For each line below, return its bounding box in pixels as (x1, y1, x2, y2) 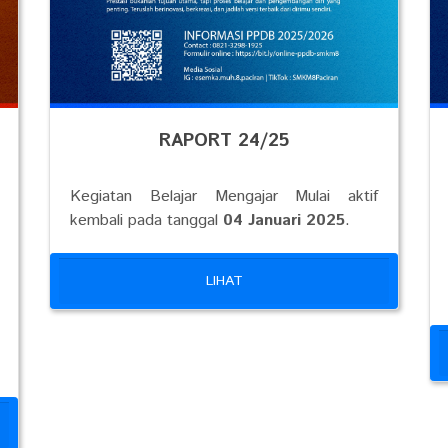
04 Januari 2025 (223, 208, 345, 232)
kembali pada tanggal (70, 208, 223, 232)
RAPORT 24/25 (159, 127, 289, 154)
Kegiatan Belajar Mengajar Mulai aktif (70, 184, 378, 208)
